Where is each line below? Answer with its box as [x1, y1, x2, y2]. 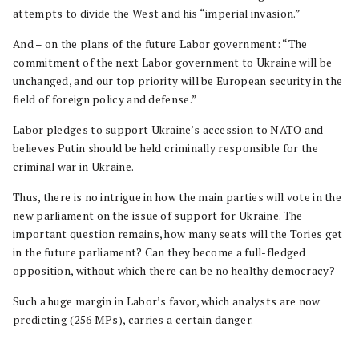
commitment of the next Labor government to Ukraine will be [13, 55, 333, 70]
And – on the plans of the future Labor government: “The [13, 37, 308, 51]
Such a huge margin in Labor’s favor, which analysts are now [13, 294, 321, 309]
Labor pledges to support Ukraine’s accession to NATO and [13, 123, 324, 137]
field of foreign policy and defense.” [13, 92, 198, 107]
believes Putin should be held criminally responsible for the [13, 141, 318, 155]
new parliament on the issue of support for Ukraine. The [13, 208, 303, 223]
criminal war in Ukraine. [13, 159, 135, 174]
